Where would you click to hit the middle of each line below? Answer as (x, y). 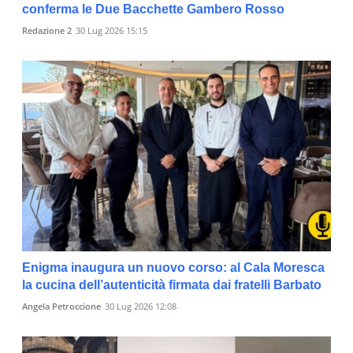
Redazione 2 (47, 30)
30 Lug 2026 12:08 (141, 307)
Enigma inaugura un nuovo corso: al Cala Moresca (173, 268)
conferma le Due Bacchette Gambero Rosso (153, 9)
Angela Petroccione (61, 307)
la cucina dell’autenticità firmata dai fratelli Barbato (172, 285)
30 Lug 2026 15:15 (111, 30)
